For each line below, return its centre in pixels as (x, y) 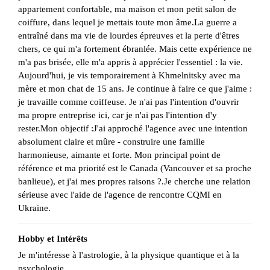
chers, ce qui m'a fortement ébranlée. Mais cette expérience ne (135, 49)
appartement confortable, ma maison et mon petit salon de (127, 9)
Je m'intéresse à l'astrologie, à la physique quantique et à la (129, 255)
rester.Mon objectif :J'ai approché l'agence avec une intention (133, 129)
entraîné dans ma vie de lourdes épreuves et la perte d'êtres (129, 36)
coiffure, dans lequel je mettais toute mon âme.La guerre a (127, 23)
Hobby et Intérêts (53, 239)
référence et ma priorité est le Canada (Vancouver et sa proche (135, 168)
